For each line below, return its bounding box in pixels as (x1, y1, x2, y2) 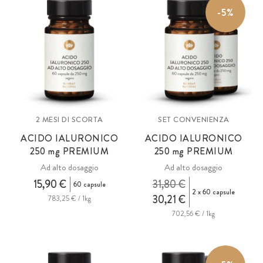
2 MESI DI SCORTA (35, 113, 103, 125)
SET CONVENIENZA (158, 113, 230, 125)
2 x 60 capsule (192, 186, 235, 197)
